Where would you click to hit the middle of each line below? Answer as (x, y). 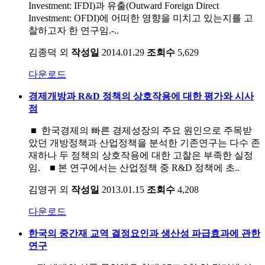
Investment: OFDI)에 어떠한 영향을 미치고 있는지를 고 (141, 18)
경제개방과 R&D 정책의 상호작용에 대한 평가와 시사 (141, 96)
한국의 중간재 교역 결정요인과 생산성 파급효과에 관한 (144, 233)
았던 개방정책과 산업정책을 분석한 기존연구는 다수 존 (144, 143)
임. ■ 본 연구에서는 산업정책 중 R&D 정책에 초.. (134, 167)
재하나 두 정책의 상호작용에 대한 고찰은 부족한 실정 (141, 155)
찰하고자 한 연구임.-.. (74, 30)
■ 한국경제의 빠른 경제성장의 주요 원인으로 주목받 (140, 130)
